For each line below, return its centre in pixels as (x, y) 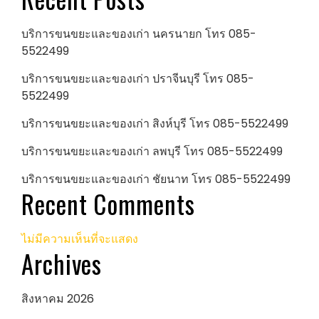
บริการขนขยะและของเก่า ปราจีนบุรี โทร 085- (138, 79)
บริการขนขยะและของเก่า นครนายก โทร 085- (139, 34)
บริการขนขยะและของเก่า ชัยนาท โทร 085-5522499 (156, 179)
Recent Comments (108, 204)
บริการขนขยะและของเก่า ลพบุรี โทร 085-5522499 (152, 152)
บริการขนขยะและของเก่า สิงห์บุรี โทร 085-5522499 (155, 124)
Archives (62, 264)
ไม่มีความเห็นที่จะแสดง (80, 239)
